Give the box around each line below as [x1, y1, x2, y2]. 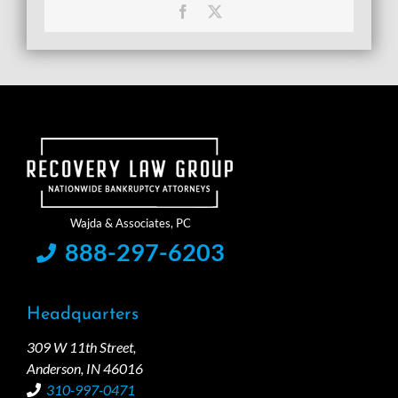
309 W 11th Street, [27, 338, 136, 355]
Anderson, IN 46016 [27, 359, 143, 377]
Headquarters [27, 305, 139, 323]
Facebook [189, 3, 244, 18]
